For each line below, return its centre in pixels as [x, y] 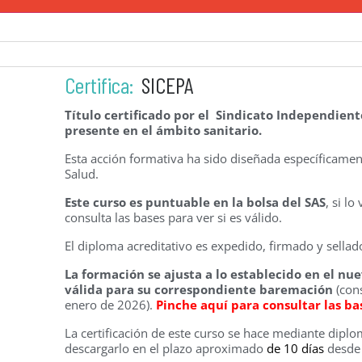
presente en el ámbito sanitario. [164, 130]
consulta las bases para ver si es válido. [174, 218]
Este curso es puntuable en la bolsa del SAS [196, 202]
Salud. [82, 174]
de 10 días [296, 349]
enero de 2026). [111, 305]
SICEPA [168, 85]
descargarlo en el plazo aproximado [164, 349]
